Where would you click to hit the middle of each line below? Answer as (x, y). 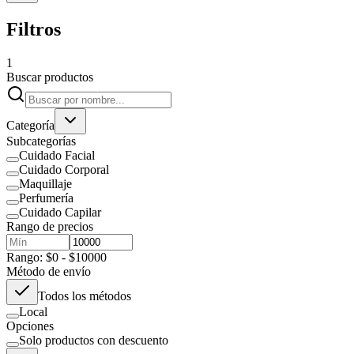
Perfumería (46, 198)
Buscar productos (50, 77)
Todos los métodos (85, 296)
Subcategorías (41, 141)
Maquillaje (45, 183)
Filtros (34, 29)
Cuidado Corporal (64, 169)
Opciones (30, 326)
